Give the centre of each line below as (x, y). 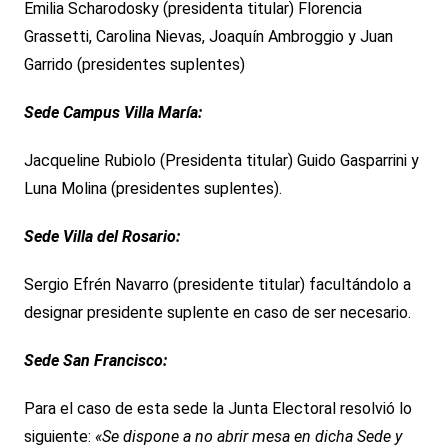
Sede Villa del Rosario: (101, 237)
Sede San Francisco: (95, 361)
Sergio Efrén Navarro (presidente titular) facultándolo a (217, 285)
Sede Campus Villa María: (112, 113)
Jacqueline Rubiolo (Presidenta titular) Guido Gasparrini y (221, 161)
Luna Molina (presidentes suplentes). (152, 189)
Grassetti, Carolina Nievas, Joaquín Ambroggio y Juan (208, 37)
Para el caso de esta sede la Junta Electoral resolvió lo (217, 409)
